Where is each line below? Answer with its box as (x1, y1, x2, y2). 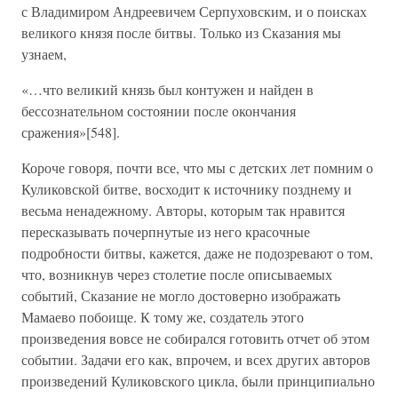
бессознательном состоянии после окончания (21, 101, 296, 120)
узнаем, (21, 44, 67, 63)
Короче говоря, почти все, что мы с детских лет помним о (21, 158, 373, 177)
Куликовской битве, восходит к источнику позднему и (21, 179, 352, 198)
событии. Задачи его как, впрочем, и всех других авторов (21, 350, 370, 369)
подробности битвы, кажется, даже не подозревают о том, (21, 243, 373, 262)
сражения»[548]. (21, 123, 120, 141)
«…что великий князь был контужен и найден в (21, 80, 314, 99)
